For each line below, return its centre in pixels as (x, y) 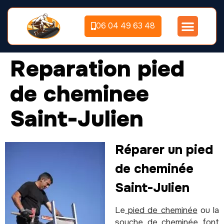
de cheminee (79, 94)
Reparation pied (97, 69)
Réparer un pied (164, 149)
